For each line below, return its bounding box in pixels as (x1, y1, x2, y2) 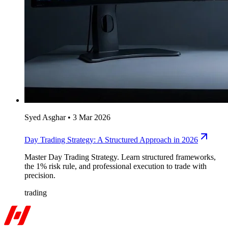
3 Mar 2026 (73, 113, 110, 122)
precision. (24, 171, 55, 180)
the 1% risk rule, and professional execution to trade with (24, 162, 207, 171)
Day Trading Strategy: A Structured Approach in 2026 (24, 135, 198, 145)
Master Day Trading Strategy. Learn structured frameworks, (24, 153, 216, 162)
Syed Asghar (24, 113, 66, 122)
